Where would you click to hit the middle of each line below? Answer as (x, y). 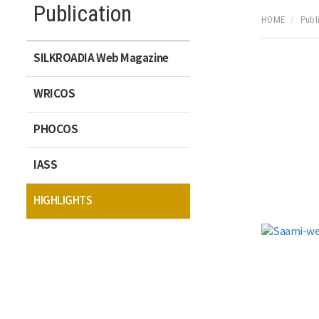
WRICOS (54, 94)
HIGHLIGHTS (63, 201)
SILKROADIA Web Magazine (101, 58)
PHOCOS (56, 130)
